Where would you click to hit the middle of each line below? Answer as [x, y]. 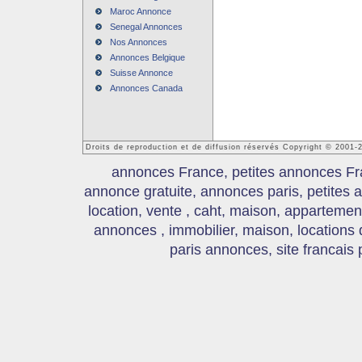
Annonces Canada [146, 88]
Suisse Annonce [141, 73]
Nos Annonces [138, 42]
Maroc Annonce [140, 11]
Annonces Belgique [147, 57]
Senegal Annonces [146, 27]
